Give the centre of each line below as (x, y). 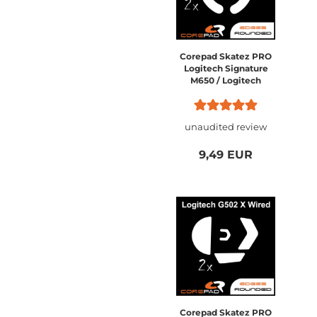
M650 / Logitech (226, 80)
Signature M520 (226, 92)
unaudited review (226, 127)
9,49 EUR (226, 155)
